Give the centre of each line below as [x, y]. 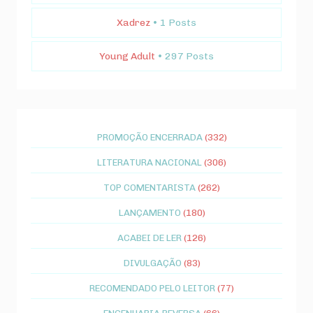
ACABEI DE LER [150, 238]
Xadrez [133, 23]
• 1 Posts [174, 23]
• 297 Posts [185, 57]
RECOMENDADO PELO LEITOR [152, 288]
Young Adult [127, 57]
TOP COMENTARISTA [150, 188]
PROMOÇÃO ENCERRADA [150, 137]
